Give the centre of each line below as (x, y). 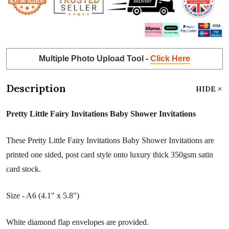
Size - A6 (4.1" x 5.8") (43, 196)
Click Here (170, 59)
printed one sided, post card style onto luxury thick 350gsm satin (110, 155)
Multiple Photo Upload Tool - (95, 59)
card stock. (24, 169)
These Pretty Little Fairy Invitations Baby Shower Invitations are (110, 141)
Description (36, 88)
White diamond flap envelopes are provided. (77, 222)
